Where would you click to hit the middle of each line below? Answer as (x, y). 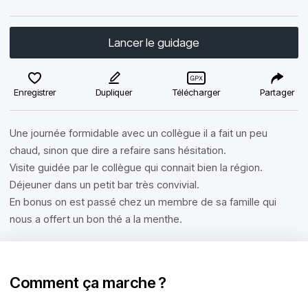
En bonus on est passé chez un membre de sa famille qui (143, 202)
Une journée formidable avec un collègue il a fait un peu (139, 133)
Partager (277, 92)
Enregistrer (35, 92)
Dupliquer (114, 92)
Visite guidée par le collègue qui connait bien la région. (136, 167)
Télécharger (196, 92)
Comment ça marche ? (88, 283)
